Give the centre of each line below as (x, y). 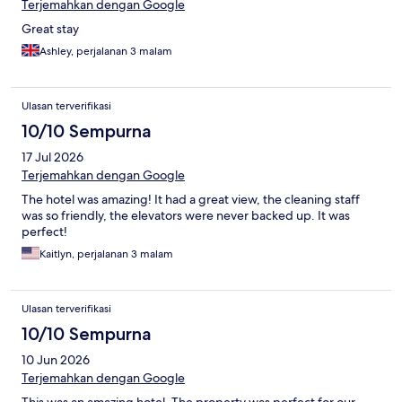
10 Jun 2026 (56, 360)
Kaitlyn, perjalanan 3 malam (106, 254)
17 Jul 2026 (52, 157)
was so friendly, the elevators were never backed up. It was (186, 216)
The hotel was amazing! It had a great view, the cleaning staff (191, 200)
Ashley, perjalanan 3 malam (106, 52)
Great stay (50, 29)
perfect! (44, 232)
